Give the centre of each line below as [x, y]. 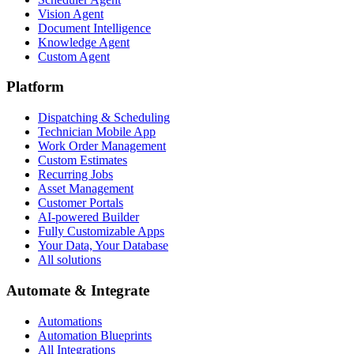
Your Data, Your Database [103, 246]
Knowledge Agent [84, 42]
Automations [70, 321]
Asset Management [86, 189]
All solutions [70, 260]
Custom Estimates [83, 160]
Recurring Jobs [75, 175]
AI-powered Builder [88, 217]
